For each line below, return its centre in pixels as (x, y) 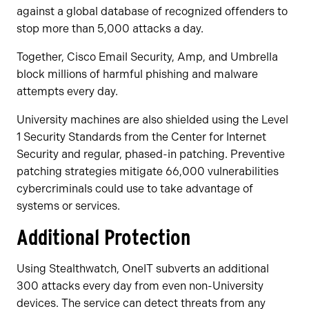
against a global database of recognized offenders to (152, 12)
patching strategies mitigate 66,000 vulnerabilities (148, 172)
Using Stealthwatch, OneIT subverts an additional (143, 269)
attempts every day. (67, 92)
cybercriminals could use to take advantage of (135, 189)
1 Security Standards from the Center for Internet (141, 137)
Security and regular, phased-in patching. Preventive (151, 154)
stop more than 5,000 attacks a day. (110, 29)
